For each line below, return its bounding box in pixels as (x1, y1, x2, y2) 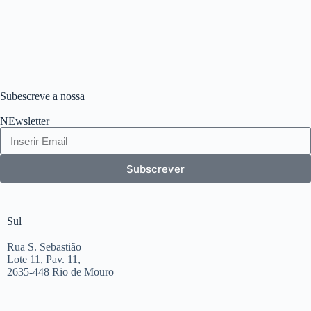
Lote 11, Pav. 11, (7, 253, 81, 265)
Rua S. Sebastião (7, 241, 81, 253)
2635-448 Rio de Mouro (7, 266, 114, 278)
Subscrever (126, 162, 185, 176)
